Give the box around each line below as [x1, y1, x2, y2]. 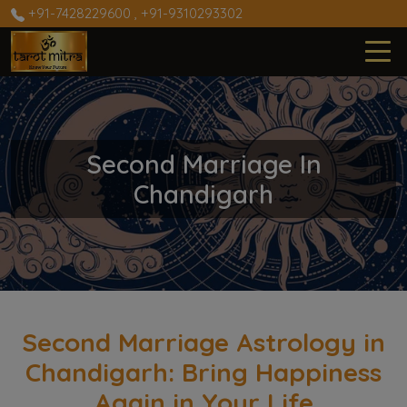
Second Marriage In [85, 148, 322, 180]
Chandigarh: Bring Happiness [25, 356, 382, 388]
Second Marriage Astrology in [22, 326, 385, 358]
